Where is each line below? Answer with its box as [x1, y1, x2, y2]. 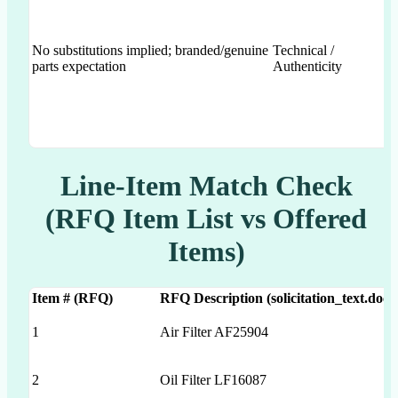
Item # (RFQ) [32, 291, 113, 306]
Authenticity [273, 58, 342, 74]
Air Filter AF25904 [160, 324, 268, 340]
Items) [167, 235, 245, 267]
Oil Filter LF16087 [160, 372, 267, 388]
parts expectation [32, 58, 126, 74]
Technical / [273, 42, 334, 58]
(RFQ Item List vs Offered [45, 202, 367, 235]
